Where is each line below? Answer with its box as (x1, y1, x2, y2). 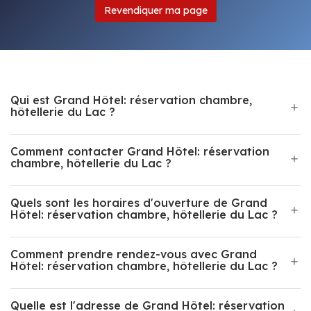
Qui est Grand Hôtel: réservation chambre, (10, 93, 252, 107)
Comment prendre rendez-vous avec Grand (10, 247, 257, 261)
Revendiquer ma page (103, 4, 208, 17)
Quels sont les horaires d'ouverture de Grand (10, 196, 267, 210)
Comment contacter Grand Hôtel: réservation (10, 144, 269, 158)
